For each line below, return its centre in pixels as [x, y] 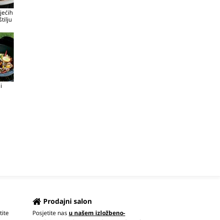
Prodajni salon [68, 201]
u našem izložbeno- [97, 213]
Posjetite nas [51, 213]
